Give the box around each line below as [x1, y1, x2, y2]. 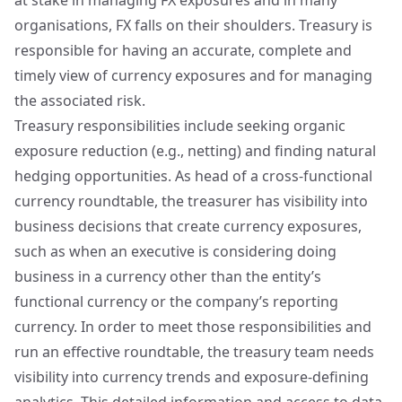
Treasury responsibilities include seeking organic [14, 116, 345, 135]
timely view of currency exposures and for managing [14, 66, 372, 85]
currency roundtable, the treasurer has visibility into [14, 191, 368, 211]
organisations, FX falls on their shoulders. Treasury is [14, 15, 372, 35]
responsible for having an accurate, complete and [14, 40, 352, 60]
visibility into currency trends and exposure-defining [14, 367, 369, 387]
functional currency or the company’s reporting [14, 292, 338, 311]
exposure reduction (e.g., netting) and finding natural [14, 141, 376, 161]
